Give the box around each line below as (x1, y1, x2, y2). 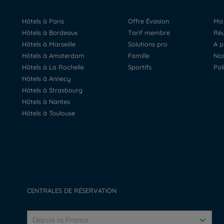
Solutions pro (131, 40, 167, 48)
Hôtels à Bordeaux (26, 28, 77, 36)
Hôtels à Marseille (26, 40, 75, 48)
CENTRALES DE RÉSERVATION (27, 186, 117, 194)
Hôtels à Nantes (26, 97, 70, 105)
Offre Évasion (132, 17, 169, 25)
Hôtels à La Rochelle (26, 63, 84, 71)
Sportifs (131, 63, 151, 71)
